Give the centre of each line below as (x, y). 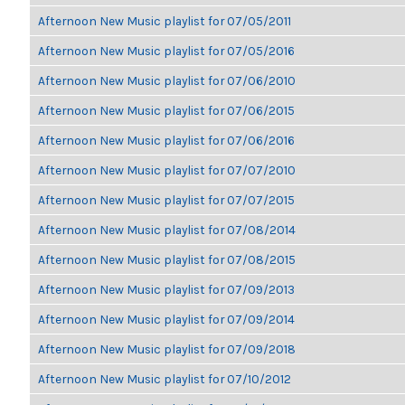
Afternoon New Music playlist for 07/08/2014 (167, 230)
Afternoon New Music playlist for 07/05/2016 (166, 51)
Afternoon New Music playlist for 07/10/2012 (165, 379)
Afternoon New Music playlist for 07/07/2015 (166, 200)
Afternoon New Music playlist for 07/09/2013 (166, 289)
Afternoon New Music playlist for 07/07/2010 (167, 170)
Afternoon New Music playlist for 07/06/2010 (167, 80)
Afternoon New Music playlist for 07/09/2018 (167, 349)
